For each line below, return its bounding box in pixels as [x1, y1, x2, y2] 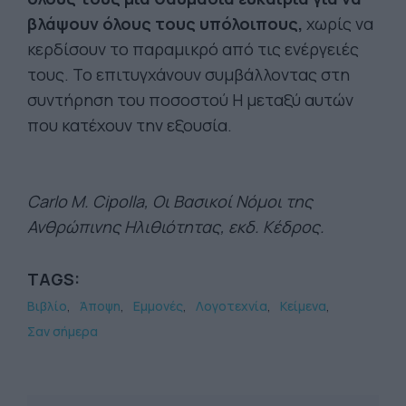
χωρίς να [303, 13, 373, 34]
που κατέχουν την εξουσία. [27, 114, 232, 136]
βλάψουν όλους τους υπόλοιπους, [27, 13, 303, 34]
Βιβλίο [27, 297, 67, 314]
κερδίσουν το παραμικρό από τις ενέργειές [27, 38, 359, 60]
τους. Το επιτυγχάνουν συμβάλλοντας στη [27, 63, 350, 85]
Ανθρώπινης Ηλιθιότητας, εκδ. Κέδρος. [27, 216, 324, 237]
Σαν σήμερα [27, 323, 98, 340]
